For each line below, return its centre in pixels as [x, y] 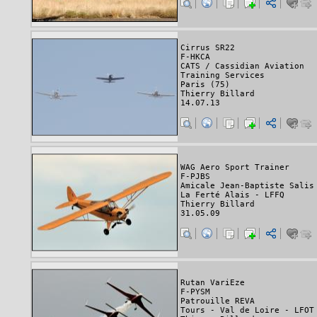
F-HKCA [195, 57]
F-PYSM [195, 292]
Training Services [223, 75]
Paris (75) [205, 84]
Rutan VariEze [213, 283]
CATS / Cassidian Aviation [242, 66]
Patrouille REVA [218, 301]
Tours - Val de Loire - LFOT [247, 311]
